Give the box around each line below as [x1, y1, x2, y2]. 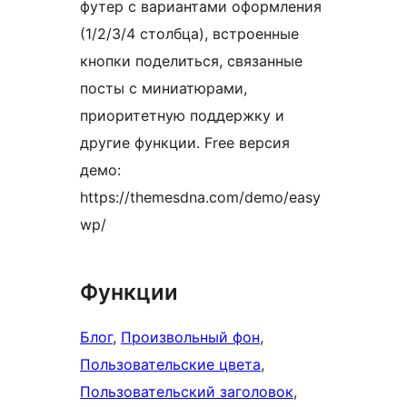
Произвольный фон [121, 328, 260, 347]
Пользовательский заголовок [80, 382, 293, 402]
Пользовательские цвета [80, 355, 261, 374]
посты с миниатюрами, [80, 79, 247, 98]
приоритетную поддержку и [80, 106, 284, 125]
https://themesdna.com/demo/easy [80, 188, 321, 207]
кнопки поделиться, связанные [80, 52, 303, 71]
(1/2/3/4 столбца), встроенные [80, 25, 299, 44]
